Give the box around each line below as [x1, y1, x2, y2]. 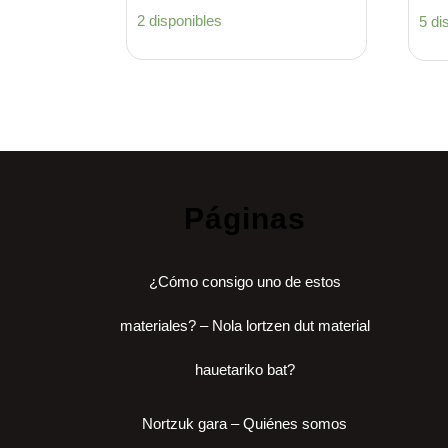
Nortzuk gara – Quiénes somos [142, 415, 347, 433]
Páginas [183, 202, 306, 236]
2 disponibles [137, 12, 222, 30]
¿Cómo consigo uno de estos [148, 273, 341, 291]
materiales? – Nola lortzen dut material [119, 317, 370, 335]
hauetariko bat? [194, 361, 295, 379]
